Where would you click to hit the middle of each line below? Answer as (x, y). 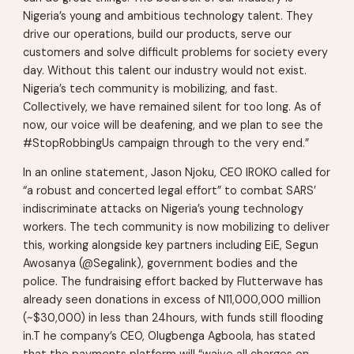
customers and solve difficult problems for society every (176, 53)
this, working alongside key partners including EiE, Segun (171, 245)
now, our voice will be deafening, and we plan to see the (173, 125)
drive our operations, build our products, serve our (158, 34)
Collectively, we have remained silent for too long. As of (172, 107)
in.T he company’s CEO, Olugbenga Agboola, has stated (169, 336)
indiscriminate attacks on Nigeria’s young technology (164, 209)
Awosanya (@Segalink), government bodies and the (161, 264)
